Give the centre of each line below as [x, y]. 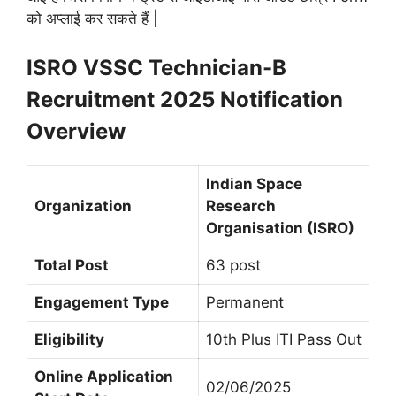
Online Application [104, 377]
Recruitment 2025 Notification [185, 100]
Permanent [245, 303]
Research [241, 206]
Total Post [72, 266]
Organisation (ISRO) [280, 228]
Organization [83, 206]
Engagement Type [102, 303]
